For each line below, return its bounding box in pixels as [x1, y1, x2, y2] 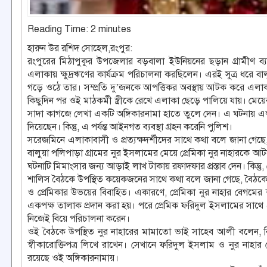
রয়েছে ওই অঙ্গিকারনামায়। [27, 252, 119, 265]
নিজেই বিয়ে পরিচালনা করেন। [27, 213, 130, 225]
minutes [98, 23, 131, 36]
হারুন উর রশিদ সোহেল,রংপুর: [27, 42, 132, 55]
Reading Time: [27, 23, 91, 36]
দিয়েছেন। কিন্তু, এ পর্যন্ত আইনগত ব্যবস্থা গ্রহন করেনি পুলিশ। [27, 121, 232, 133]
